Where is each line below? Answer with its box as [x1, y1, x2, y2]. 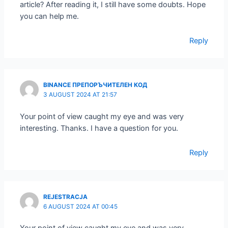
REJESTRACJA [43, 193, 88, 201]
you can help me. [20, 11, 79, 21]
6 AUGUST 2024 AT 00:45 [43, 203, 118, 210]
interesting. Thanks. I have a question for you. [20, 123, 179, 133]
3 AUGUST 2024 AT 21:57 [43, 91, 118, 98]
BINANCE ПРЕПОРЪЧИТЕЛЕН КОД [43, 81, 148, 89]
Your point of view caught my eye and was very [20, 111, 184, 121]
